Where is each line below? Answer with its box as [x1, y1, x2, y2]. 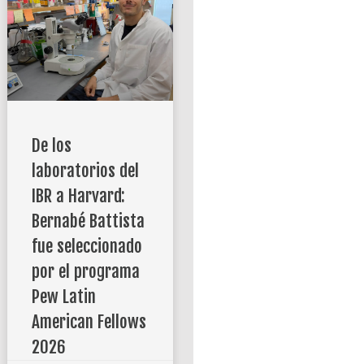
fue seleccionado [31, 236, 142, 258]
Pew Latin [31, 286, 96, 308]
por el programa [31, 261, 140, 283]
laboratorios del [31, 160, 139, 182]
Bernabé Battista [31, 210, 145, 232]
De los [31, 135, 71, 157]
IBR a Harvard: [31, 185, 125, 207]
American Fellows [31, 311, 146, 333]
